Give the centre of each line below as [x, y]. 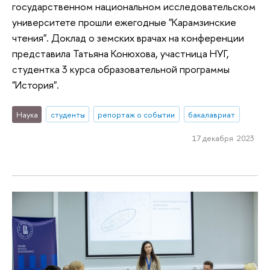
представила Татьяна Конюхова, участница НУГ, [121, 54]
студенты [67, 114]
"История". [36, 85]
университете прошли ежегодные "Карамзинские [124, 22]
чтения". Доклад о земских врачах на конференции [128, 38]
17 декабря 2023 [223, 138]
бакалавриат [212, 114]
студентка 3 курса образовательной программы [121, 69]
